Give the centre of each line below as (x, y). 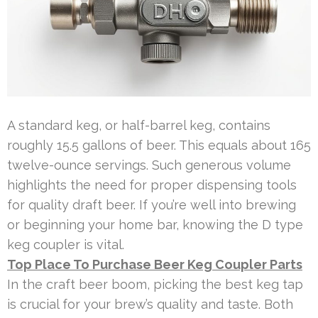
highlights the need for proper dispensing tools (152, 185)
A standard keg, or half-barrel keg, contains (139, 125)
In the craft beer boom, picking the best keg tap (155, 284)
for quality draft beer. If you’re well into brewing (152, 204)
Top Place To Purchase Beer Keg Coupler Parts (155, 264)
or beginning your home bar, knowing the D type (155, 224)
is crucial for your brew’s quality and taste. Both (150, 304)
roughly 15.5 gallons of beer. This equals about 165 (159, 145)
